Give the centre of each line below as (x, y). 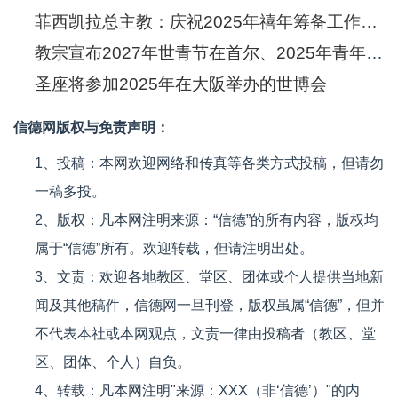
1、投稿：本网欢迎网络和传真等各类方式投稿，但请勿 (209, 163)
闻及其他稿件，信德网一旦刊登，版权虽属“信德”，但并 (210, 306)
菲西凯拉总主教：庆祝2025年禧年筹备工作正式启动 (369, 22)
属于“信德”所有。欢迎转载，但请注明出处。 (174, 249)
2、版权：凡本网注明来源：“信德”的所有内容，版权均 (207, 220)
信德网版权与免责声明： (92, 128)
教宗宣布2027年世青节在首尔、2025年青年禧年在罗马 (374, 53)
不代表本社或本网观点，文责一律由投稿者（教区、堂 (205, 334)
